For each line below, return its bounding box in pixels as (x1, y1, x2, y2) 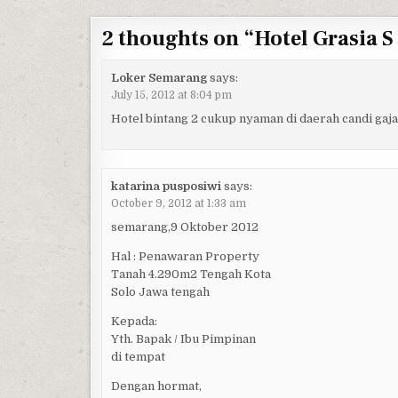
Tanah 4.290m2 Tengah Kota (111, 267, 272, 281)
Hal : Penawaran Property (111, 249, 260, 263)
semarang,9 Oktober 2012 (111, 219, 259, 234)
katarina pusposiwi (111, 179, 222, 193)
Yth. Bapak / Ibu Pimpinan (111, 331, 257, 346)
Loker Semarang (111, 71, 208, 85)
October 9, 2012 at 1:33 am (111, 196, 247, 210)
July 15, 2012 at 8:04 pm (111, 89, 233, 102)
